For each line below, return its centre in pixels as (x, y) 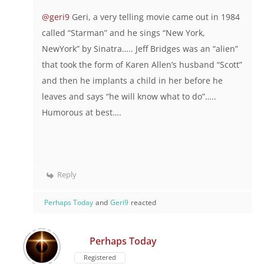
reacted (143, 203)
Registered (100, 258)
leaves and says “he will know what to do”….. (129, 97)
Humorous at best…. (82, 113)
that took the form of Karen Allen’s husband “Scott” (142, 65)
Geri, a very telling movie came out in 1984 (155, 17)
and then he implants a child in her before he (132, 81)
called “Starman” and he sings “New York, (123, 33)
